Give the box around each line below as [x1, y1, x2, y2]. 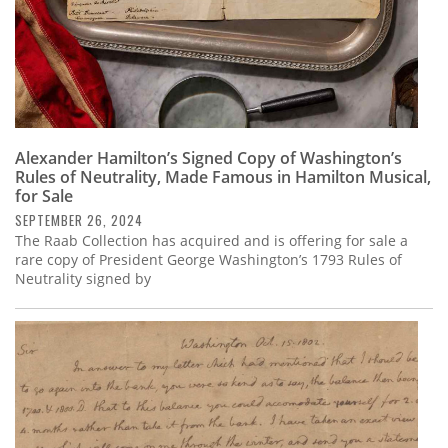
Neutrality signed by [15, 269, 151, 289]
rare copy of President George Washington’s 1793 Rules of [15, 250, 402, 270]
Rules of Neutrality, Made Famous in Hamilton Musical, [15, 166, 431, 189]
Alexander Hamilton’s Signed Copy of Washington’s [15, 147, 402, 170]
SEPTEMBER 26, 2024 [15, 210, 143, 231]
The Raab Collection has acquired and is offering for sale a [15, 231, 408, 251]
